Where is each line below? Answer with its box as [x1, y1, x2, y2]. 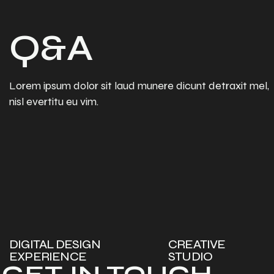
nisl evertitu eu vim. [9, 95, 98, 108]
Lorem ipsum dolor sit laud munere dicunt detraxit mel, [9, 79, 269, 92]
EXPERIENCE [9, 249, 86, 264]
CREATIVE [168, 237, 226, 252]
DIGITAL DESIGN [9, 237, 100, 252]
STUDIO [168, 249, 213, 264]
